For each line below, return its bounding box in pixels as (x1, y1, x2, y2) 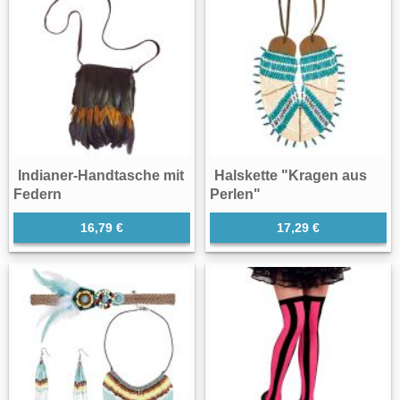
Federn (13, 186, 62, 202)
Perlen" (210, 186, 261, 202)
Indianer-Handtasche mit (18, 167, 184, 183)
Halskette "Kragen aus (214, 167, 367, 183)
